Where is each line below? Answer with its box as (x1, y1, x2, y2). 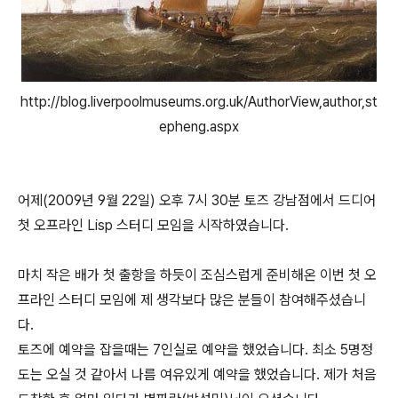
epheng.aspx (159, 118, 239, 135)
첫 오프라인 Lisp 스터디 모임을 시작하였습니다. (18, 217, 289, 234)
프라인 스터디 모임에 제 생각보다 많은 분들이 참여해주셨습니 (18, 291, 366, 308)
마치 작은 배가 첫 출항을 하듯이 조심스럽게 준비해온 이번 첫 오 (18, 267, 377, 283)
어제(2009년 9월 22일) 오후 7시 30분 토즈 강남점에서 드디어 (18, 192, 376, 209)
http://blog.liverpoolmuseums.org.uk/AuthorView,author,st (20, 93, 378, 110)
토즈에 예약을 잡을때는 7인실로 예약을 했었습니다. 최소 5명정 (18, 341, 373, 358)
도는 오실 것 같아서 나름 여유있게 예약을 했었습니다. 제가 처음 (18, 366, 377, 383)
